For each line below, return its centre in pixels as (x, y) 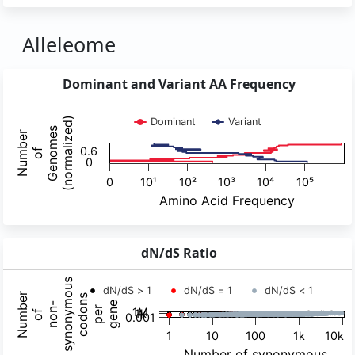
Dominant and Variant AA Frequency (179, 84)
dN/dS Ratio (179, 253)
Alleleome (69, 44)
